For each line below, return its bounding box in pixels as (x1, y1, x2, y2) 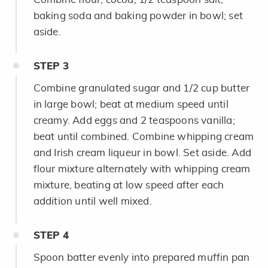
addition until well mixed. (33, 196, 152, 206)
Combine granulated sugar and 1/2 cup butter (33, 83, 250, 93)
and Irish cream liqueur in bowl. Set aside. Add (33, 147, 251, 158)
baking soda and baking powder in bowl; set (33, 10, 243, 21)
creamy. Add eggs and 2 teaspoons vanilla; (33, 115, 235, 126)
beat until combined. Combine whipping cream (33, 131, 254, 142)
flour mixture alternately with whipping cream (33, 163, 251, 174)
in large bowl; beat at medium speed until (33, 99, 229, 109)
